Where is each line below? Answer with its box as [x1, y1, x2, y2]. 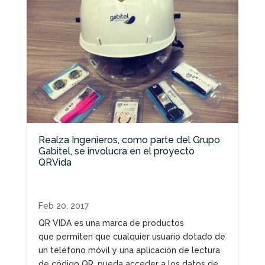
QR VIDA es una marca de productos [38, 218, 184, 228]
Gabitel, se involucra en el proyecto [38, 145, 195, 157]
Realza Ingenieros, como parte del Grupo [38, 134, 220, 146]
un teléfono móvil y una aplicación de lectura [38, 245, 220, 255]
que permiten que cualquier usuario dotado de [38, 231, 225, 241]
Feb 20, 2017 [38, 201, 89, 211]
